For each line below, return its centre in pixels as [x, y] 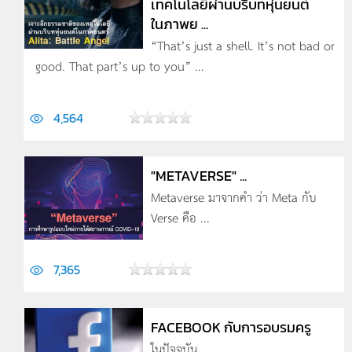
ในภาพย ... [179, 24]
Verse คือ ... [180, 217]
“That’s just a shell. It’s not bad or [242, 45]
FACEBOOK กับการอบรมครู [231, 327]
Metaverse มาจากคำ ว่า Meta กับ [233, 197]
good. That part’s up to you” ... [120, 66]
